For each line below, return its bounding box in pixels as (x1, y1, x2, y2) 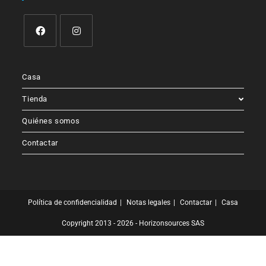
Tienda (22, 94, 48, 104)
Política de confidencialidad (28, 198, 117, 207)
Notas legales (126, 198, 170, 207)
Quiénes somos (22, 116, 80, 126)
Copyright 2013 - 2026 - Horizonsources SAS (62, 219, 204, 228)
